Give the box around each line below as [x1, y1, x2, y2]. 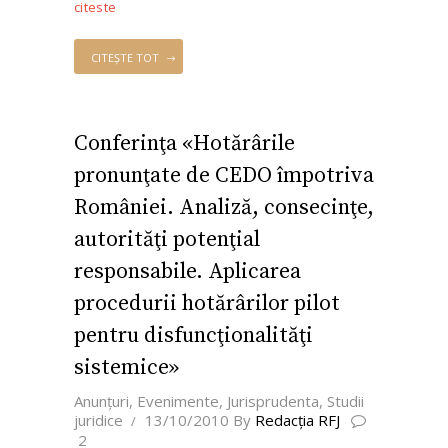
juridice [74, 410, 123, 431]
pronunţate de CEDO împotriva [74, 162, 374, 190]
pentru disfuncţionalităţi [74, 322, 313, 350]
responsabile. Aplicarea [74, 258, 301, 286]
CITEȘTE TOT [90, 49, 159, 65]
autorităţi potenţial [74, 226, 260, 254]
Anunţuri [74, 391, 129, 412]
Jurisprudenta [227, 391, 319, 412]
